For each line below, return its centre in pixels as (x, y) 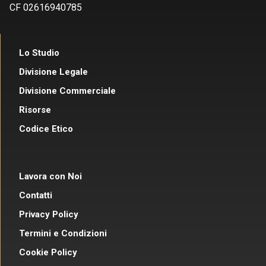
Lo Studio (39, 53)
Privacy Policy (49, 215)
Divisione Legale (53, 72)
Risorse (35, 110)
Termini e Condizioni (63, 234)
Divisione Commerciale (67, 91)
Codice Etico (46, 129)
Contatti (36, 196)
